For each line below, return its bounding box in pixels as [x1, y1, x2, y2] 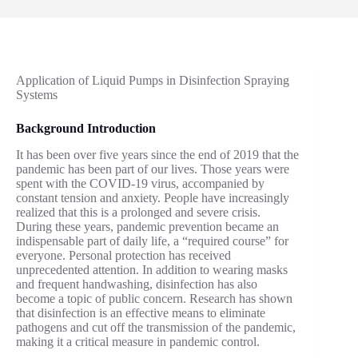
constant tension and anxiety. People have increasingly [16, 190, 289, 205]
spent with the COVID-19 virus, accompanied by [16, 176, 265, 190]
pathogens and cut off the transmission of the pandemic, [16, 320, 296, 334]
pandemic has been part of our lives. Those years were [16, 161, 289, 176]
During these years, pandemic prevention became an [16, 219, 279, 233]
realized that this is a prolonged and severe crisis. [16, 205, 261, 219]
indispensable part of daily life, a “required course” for [16, 233, 288, 248]
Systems [16, 88, 58, 101]
